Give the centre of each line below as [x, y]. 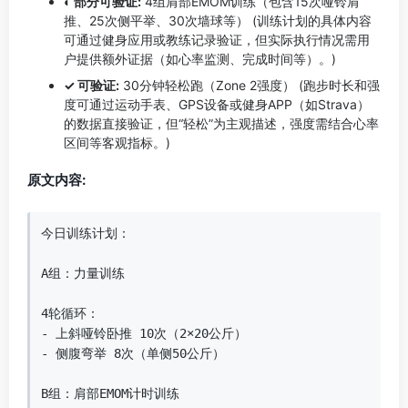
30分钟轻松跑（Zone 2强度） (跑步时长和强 [250, 85]
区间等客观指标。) [117, 143]
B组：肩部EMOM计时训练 [110, 393]
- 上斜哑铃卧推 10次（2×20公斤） [144, 333]
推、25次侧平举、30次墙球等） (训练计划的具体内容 [218, 20]
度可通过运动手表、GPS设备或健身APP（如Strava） [217, 104]
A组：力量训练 [83, 273]
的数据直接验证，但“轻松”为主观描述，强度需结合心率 [221, 123]
